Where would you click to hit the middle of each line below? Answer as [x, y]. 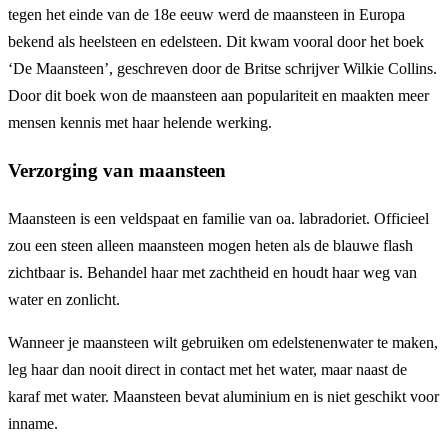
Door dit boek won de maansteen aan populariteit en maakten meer [218, 96]
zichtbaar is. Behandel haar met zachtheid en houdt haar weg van [212, 272]
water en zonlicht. [64, 299]
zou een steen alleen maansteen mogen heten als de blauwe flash [210, 245]
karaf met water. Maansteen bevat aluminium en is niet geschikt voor [223, 396]
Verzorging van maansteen [117, 170]
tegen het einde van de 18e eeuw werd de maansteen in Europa [206, 15]
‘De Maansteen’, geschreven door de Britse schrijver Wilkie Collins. [222, 69]
